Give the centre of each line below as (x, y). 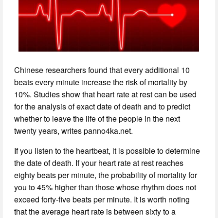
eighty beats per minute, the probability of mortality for (106, 175)
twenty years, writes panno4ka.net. (74, 130)
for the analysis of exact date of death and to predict (102, 106)
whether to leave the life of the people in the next (97, 118)
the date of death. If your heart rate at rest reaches (99, 163)
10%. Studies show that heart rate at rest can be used (106, 94)
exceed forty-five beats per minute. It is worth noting (102, 199)
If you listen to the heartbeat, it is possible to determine (107, 150)
